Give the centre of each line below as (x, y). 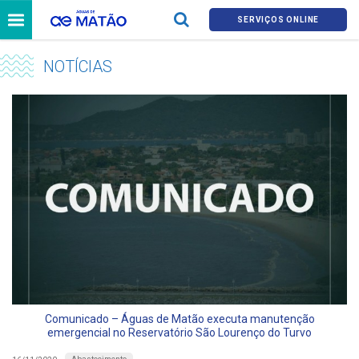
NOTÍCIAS (77, 67)
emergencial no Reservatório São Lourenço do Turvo (179, 333)
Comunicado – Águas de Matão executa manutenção (179, 319)
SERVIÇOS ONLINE (278, 20)
